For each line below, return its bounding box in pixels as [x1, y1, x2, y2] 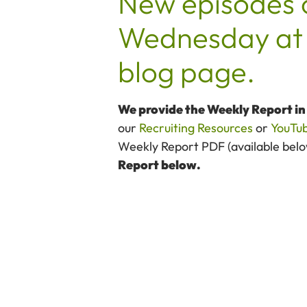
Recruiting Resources [139, 119, 253, 136]
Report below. [118, 156, 201, 173]
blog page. [118, 53, 255, 90]
